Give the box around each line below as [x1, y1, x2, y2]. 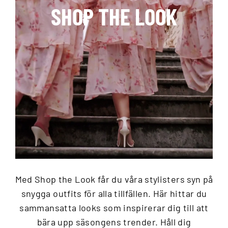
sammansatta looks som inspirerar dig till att [19, 201, 209, 213]
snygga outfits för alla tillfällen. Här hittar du [21, 186, 207, 199]
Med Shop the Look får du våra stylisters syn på [15, 172, 213, 185]
